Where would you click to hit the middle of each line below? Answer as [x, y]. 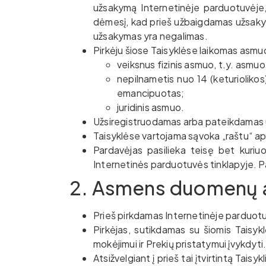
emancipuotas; [151, 93]
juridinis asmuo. [151, 107]
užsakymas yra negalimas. [151, 36]
